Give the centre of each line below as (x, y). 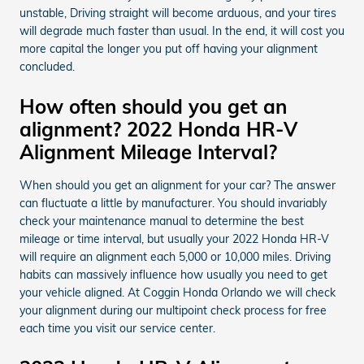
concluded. (47, 66)
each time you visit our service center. (117, 328)
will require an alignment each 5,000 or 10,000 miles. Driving (175, 256)
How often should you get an (153, 106)
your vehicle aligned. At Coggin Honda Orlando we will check (178, 292)
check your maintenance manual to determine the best (162, 221)
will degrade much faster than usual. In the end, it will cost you (182, 30)
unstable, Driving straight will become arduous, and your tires (178, 13)
